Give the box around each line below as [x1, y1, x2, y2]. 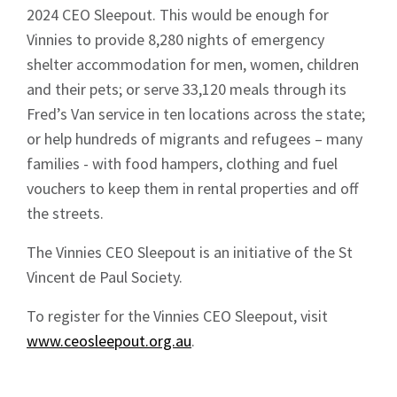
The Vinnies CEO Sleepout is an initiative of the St [27, 241, 353, 262]
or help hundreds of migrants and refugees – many [27, 128, 362, 149]
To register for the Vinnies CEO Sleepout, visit [27, 305, 328, 326]
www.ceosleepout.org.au [27, 330, 191, 351]
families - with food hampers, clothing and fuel [27, 152, 338, 174]
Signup [83, 160, 127, 184]
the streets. [27, 202, 104, 223]
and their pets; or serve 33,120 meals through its [27, 78, 346, 99]
